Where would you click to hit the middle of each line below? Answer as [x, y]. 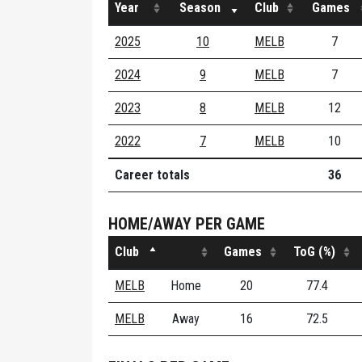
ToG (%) [314, 252]
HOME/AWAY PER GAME [187, 224]
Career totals [152, 175]
